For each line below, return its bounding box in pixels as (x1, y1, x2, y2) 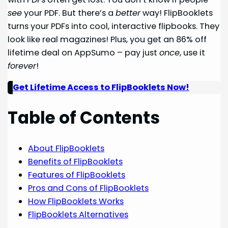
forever (8, 60, 37, 72)
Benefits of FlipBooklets (28, 155, 123, 167)
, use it (180, 46, 206, 59)
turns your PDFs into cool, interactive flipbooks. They (8, 20, 220, 32)
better (116, 7, 141, 19)
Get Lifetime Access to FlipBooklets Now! (13, 81, 190, 94)
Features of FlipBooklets (28, 168, 126, 181)
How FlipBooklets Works (28, 195, 124, 207)
